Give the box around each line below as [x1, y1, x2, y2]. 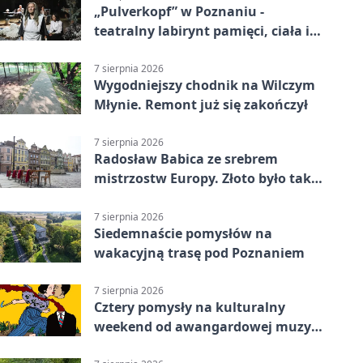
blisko [94, 189, 133, 207]
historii [94, 41, 141, 59]
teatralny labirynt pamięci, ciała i [94, 21, 310, 40]
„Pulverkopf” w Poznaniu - [94, 2, 264, 20]
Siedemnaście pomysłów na [94, 224, 272, 242]
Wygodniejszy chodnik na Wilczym [94, 76, 315, 95]
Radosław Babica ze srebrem [94, 150, 278, 169]
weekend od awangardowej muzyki [94, 317, 323, 335]
